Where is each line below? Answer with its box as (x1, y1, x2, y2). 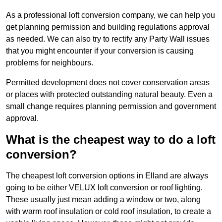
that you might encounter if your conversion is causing (6, 47, 194, 55)
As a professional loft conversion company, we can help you (6, 11, 215, 20)
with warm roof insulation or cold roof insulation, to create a (6, 207, 211, 216)
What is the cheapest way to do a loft (6, 133, 216, 147)
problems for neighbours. (6, 58, 93, 67)
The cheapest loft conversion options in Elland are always (6, 171, 208, 180)
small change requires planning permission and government (6, 102, 216, 111)
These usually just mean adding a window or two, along (6, 195, 201, 204)
